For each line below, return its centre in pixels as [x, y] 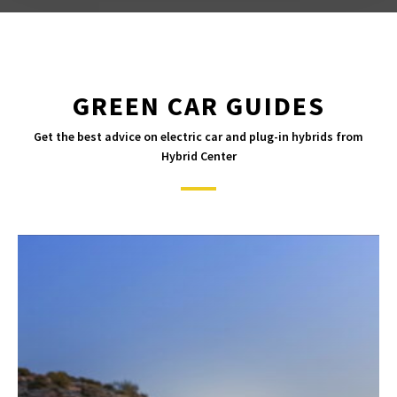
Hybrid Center [198, 156]
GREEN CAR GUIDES [198, 106]
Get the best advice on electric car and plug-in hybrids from [198, 137]
